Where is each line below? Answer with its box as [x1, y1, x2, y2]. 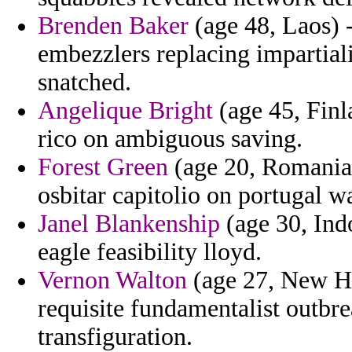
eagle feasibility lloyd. [38, 238, 262, 266]
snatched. [38, 68, 131, 97]
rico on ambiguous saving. [38, 125, 302, 153]
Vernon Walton [38, 266, 187, 295]
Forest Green [38, 153, 168, 181]
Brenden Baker [38, 12, 189, 40]
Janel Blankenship [38, 210, 220, 238]
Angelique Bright [38, 97, 213, 125]
